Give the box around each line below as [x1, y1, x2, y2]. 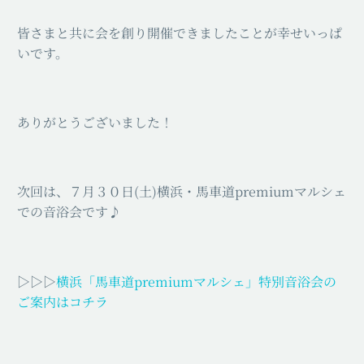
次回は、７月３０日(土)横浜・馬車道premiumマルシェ [17, 182, 346, 201]
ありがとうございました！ [17, 113, 173, 132]
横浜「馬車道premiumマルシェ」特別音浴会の [56, 271, 336, 291]
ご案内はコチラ [17, 292, 108, 311]
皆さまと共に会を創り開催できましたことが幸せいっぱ [17, 24, 342, 43]
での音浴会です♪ [17, 202, 121, 222]
